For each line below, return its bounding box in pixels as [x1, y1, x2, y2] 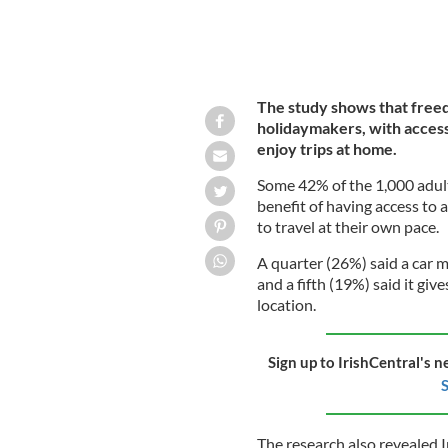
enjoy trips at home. [256, 138, 397, 158]
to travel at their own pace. [256, 216, 439, 236]
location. [256, 294, 316, 314]
